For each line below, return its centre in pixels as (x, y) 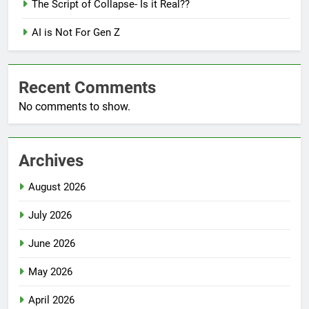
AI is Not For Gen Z (76, 33)
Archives (51, 161)
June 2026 (52, 244)
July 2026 (50, 216)
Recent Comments (87, 88)
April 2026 (51, 300)
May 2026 (50, 272)
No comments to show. (74, 107)
